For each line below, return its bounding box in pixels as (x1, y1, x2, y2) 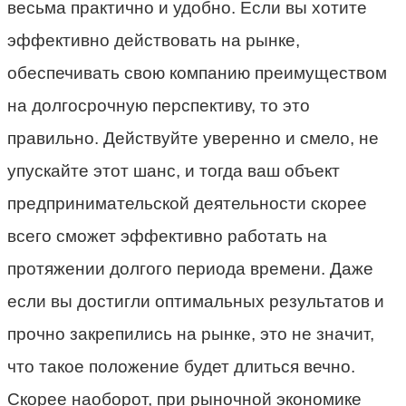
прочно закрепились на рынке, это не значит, (7, 324, 374, 343)
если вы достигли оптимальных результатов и (7, 291, 384, 311)
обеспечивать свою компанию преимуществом (7, 63, 387, 82)
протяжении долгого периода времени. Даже (7, 258, 373, 278)
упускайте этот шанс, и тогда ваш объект (7, 160, 340, 180)
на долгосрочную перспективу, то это (7, 95, 310, 115)
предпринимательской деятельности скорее (7, 193, 367, 213)
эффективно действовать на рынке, (7, 30, 300, 50)
